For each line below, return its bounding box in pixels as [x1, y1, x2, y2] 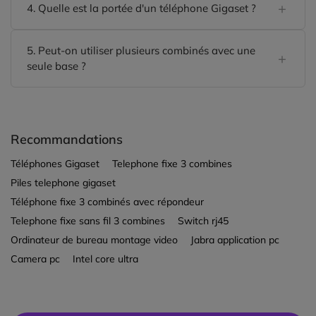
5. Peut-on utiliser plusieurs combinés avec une [27, 44, 255, 58]
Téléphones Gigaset [11, 157, 99, 171]
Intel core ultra [73, 253, 138, 266]
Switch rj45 [178, 214, 229, 228]
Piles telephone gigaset [11, 176, 116, 190]
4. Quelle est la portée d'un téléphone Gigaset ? [27, 1, 256, 16]
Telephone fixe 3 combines [112, 157, 232, 171]
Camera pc [11, 253, 60, 266]
